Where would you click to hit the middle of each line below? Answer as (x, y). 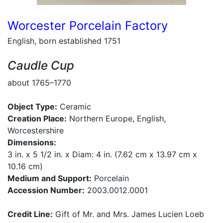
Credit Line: (30, 214)
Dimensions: (32, 142)
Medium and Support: (50, 178)
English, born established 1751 (64, 41)
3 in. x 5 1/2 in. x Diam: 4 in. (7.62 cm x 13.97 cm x (102, 154)
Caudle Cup (41, 65)
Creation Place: (37, 118)
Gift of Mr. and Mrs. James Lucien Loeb (128, 214)
